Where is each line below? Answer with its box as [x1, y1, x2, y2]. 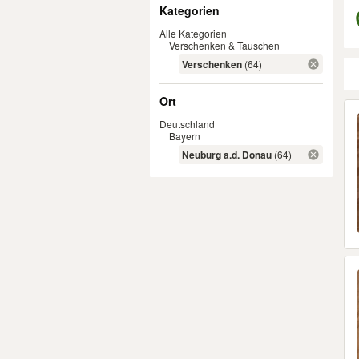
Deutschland [159, 117, 215, 131]
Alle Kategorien [159, 26, 227, 40]
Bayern [169, 129, 200, 143]
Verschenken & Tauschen [169, 38, 280, 52]
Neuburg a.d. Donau [182, 147, 272, 162]
